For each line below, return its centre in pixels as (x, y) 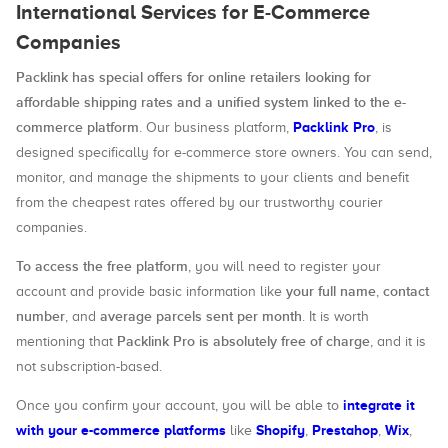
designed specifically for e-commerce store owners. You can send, (224, 152)
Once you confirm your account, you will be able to (179, 405)
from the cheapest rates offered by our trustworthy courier (199, 202)
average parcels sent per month (201, 316)
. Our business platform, (216, 127)
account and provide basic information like (151, 291)
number (40, 316)
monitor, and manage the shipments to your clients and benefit (212, 177)
